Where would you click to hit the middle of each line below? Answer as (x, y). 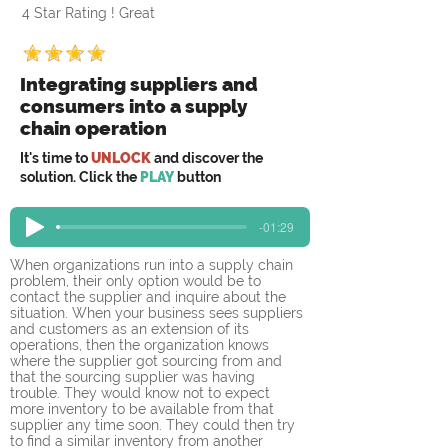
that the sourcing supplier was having (134, 377)
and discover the (208, 158)
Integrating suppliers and (139, 84)
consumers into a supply (134, 106)
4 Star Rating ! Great (88, 13)
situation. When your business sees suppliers (158, 313)
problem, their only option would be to (137, 281)
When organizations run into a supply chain (153, 265)
